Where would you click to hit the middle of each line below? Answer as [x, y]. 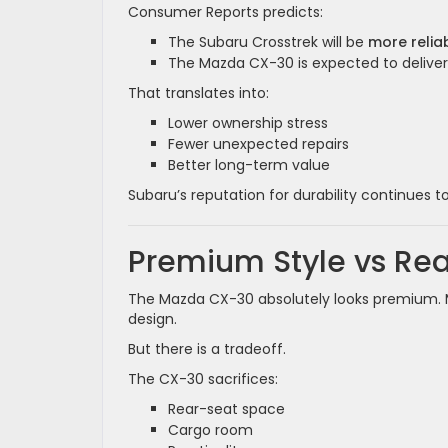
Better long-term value [249, 164]
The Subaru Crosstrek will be [268, 41]
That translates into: [198, 92]
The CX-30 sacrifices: [203, 378]
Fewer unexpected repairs [258, 143]
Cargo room [210, 429]
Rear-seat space [226, 408]
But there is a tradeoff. [207, 348]
